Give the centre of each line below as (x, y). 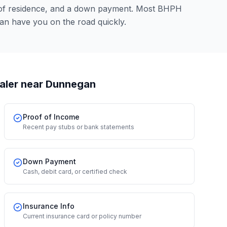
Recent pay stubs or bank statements (79, 127)
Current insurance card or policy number (82, 216)
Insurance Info (49, 206)
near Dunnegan (57, 84)
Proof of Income (51, 117)
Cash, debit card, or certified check (75, 172)
